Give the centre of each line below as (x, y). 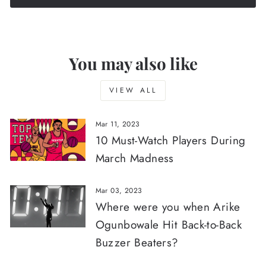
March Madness (134, 158)
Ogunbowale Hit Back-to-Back (169, 224)
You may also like (133, 63)
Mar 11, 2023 (118, 124)
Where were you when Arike (168, 207)
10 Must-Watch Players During (170, 140)
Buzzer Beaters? (137, 242)
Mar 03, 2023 (119, 190)
